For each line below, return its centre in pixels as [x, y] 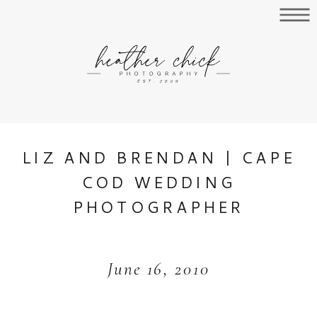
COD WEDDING [158, 181]
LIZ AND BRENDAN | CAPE [158, 157]
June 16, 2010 [158, 268]
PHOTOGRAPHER [158, 206]
